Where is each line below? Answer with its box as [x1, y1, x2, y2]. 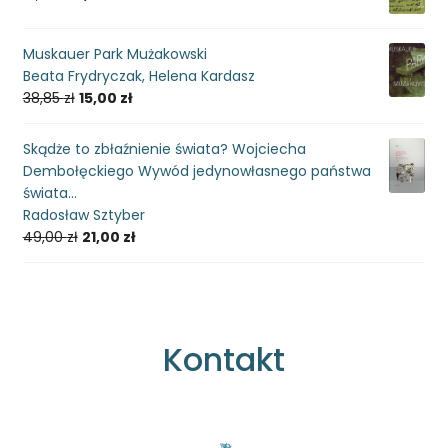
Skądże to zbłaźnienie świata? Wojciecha [22, 139, 306, 160]
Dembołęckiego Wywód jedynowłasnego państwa [22, 161, 371, 182]
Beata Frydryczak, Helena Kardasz [22, 66, 255, 87]
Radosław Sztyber [22, 205, 145, 226]
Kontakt [163, 337, 285, 383]
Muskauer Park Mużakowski [22, 44, 207, 65]
